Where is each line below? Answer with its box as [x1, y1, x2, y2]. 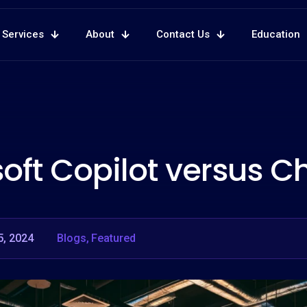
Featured [91, 232, 136, 245]
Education [251, 28, 300, 41]
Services [2, 28, 44, 41]
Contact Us [156, 28, 210, 41]
